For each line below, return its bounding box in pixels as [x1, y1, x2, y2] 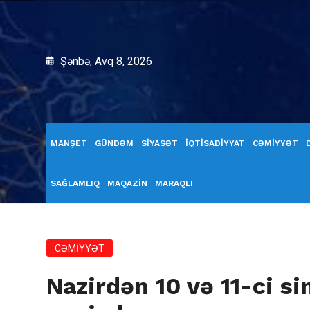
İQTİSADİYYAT [185, 138, 245, 148]
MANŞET [51, 138, 87, 148]
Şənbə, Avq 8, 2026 [57, 55, 152, 68]
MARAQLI [155, 179, 193, 188]
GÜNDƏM [95, 138, 134, 148]
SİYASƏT [141, 138, 178, 148]
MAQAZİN [107, 179, 147, 188]
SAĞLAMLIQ [51, 179, 100, 188]
